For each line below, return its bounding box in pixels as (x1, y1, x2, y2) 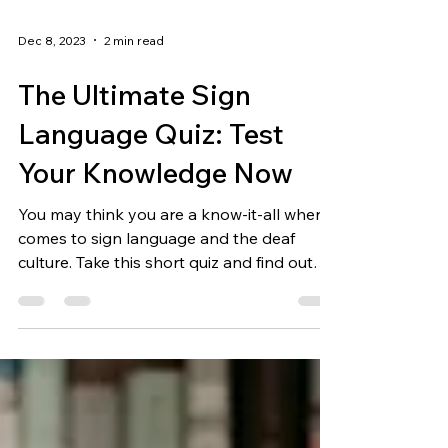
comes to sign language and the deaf (18, 273, 295, 293)
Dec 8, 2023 (18, 77, 86, 93)
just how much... (18, 321, 134, 341)
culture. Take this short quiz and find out (18, 297, 313, 317)
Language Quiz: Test (18, 161, 284, 196)
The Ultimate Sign (18, 122, 251, 157)
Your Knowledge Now (18, 200, 293, 235)
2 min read (104, 77, 164, 93)
